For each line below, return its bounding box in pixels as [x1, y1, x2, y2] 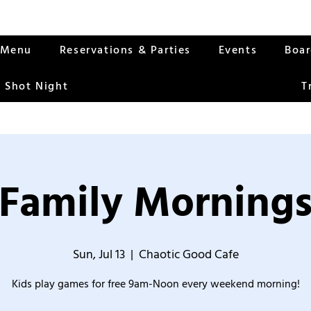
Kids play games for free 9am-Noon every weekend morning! [11, 276, 300, 292]
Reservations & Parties [59, 42, 191, 58]
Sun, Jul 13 [72, 246, 125, 263]
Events [218, 42, 258, 58]
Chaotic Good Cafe [138, 246, 239, 263]
